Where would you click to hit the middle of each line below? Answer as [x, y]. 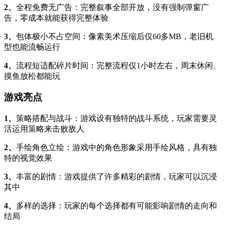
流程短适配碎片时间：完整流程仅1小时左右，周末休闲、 [119, 65]
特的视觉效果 [28, 158]
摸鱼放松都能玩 [32, 76]
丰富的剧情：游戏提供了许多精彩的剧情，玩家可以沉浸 [117, 177]
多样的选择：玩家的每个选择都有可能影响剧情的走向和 [117, 206]
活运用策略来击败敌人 [44, 129]
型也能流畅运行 [32, 47]
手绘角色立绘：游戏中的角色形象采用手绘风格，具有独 [117, 148]
